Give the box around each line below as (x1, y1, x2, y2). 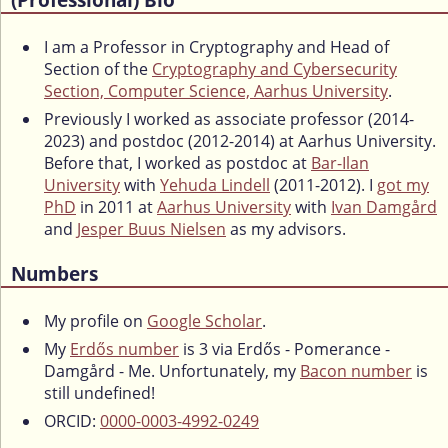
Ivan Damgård (331, 195, 437, 218)
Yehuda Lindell (160, 173, 270, 196)
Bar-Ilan (311, 151, 369, 174)
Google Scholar (147, 310, 262, 333)
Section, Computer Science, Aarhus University (44, 79, 388, 102)
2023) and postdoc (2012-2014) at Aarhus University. (44, 129, 436, 152)
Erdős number (70, 338, 179, 361)
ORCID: (44, 410, 100, 433)
